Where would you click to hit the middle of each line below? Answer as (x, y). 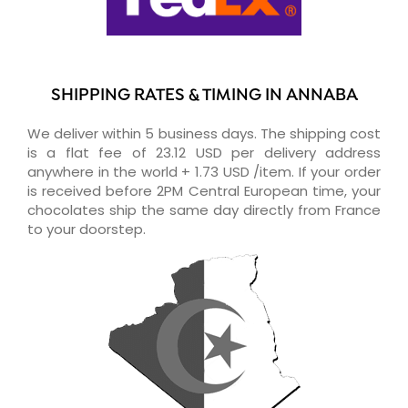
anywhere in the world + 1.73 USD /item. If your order (204, 171)
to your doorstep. (87, 229)
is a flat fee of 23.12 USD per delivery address (204, 152)
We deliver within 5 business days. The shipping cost (204, 133)
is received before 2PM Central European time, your (204, 190)
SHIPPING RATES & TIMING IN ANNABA (204, 96)
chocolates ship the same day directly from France (204, 209)
